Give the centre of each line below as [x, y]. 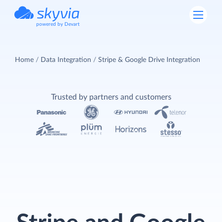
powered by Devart [58, 24]
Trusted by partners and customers [111, 97]
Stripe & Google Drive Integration [149, 60]
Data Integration [66, 60]
